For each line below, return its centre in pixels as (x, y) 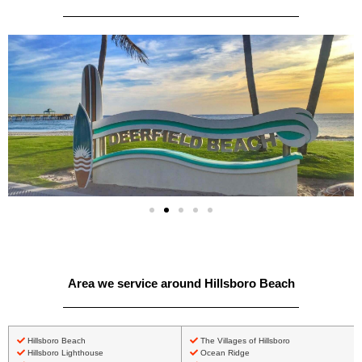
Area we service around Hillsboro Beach (181, 284)
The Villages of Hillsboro (244, 341)
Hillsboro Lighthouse (64, 353)
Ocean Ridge (224, 353)
